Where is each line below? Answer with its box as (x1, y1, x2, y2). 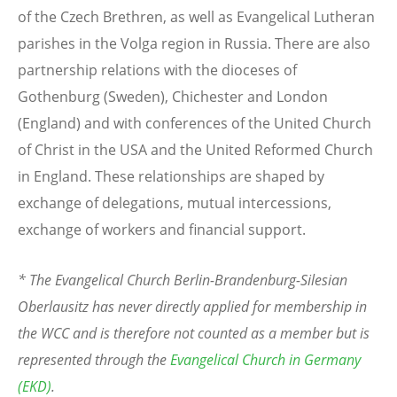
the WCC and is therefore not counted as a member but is (18, 323, 370, 344)
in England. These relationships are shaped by (18, 167, 324, 187)
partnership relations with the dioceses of (18, 60, 297, 81)
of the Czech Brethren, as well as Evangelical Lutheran (18, 7, 375, 27)
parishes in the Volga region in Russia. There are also (18, 34, 370, 54)
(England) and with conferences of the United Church (18, 113, 371, 134)
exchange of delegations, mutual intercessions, (18, 193, 331, 214)
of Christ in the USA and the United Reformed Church (18, 140, 373, 160)
